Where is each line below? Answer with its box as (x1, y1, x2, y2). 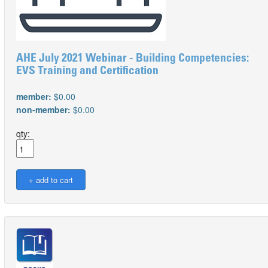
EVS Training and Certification (16, 66, 159, 77)
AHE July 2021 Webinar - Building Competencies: (16, 53, 249, 65)
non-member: (16, 103, 73, 115)
